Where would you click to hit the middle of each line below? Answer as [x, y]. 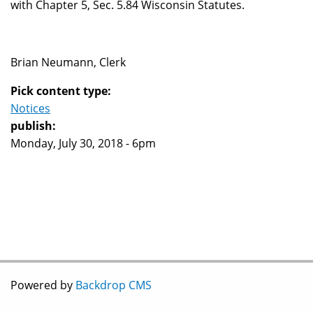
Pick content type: [62, 91]
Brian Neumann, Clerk [68, 63]
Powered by [43, 285]
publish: [35, 126]
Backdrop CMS [114, 285]
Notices [30, 109]
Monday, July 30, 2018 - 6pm [83, 144]
